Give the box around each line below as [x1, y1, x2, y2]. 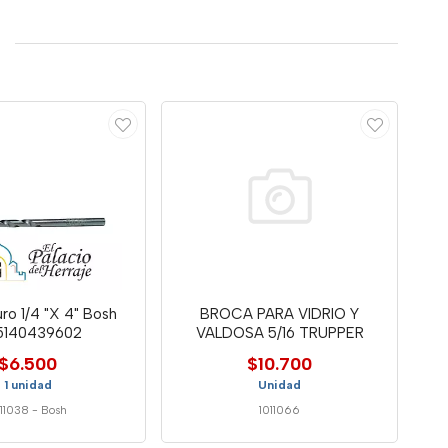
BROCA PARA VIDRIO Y [200, 304, 360, 323]
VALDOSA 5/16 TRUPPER [195, 323, 364, 342]
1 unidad [3, 377, 52, 392]
